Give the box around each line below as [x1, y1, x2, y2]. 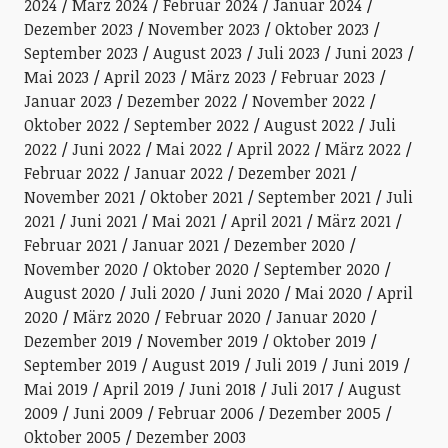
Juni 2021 [69, 210, 137, 232]
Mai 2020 [294, 282, 362, 304]
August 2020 [23, 282, 115, 304]
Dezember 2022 [126, 90, 237, 112]
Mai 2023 [23, 66, 89, 88]
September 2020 [263, 258, 380, 280]
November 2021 [23, 186, 135, 208]
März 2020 [72, 306, 150, 328]
